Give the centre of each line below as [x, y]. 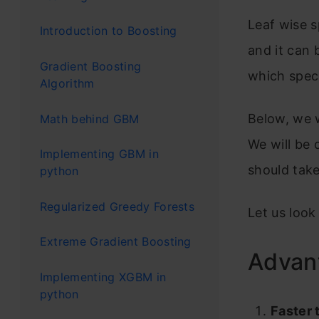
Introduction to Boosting [108, 31]
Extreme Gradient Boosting [115, 242]
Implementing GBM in [99, 154]
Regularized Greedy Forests [117, 206]
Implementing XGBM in [103, 277]
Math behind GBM [89, 119]
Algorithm [67, 83]
